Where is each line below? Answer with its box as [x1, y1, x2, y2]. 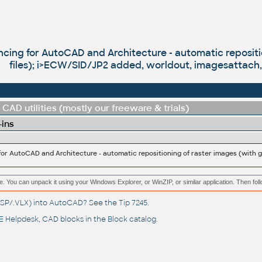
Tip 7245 [118, 198, 147, 208]
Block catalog [107, 215, 156, 225]
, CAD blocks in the [38, 215, 108, 225]
